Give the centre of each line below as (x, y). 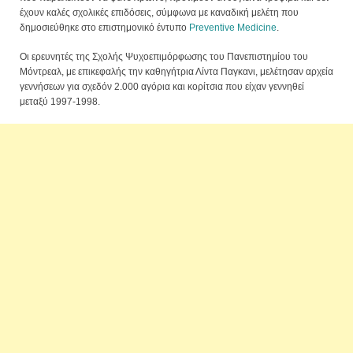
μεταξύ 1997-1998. (60, 102)
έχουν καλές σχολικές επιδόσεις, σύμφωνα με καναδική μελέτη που (159, 13)
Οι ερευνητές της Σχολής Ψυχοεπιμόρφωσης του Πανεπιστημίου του (164, 57)
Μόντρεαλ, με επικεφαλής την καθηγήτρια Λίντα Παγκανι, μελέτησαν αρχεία (176, 72)
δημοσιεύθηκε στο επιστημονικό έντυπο (104, 28)
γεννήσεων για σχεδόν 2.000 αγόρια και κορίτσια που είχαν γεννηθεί (162, 87)
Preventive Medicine (233, 28)
